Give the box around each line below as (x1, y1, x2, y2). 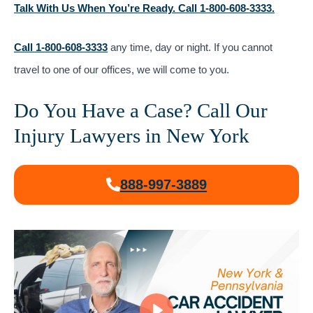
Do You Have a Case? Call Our (14, 99, 268, 122)
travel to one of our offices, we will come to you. (14, 64, 229, 75)
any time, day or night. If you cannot (108, 41, 272, 53)
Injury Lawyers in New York (14, 124, 249, 147)
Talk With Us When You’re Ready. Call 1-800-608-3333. (14, 2, 275, 14)
